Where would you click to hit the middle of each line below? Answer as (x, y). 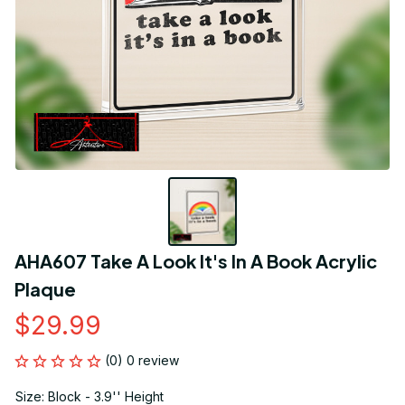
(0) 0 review (142, 361)
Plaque (45, 289)
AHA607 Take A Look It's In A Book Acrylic (196, 261)
